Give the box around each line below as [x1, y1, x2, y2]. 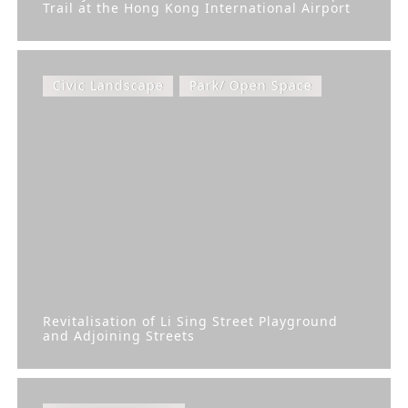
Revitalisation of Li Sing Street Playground [43, 311, 338, 330]
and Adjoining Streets [43, 326, 195, 344]
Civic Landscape [52, 76, 164, 95]
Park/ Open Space [189, 76, 312, 95]
